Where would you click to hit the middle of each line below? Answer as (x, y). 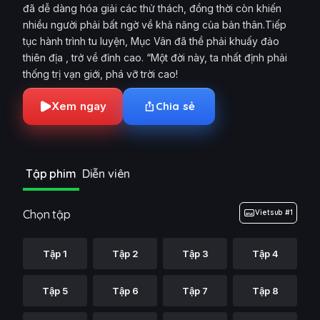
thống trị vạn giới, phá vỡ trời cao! (100, 74)
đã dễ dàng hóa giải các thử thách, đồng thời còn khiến (152, 8)
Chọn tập (47, 214)
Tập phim (51, 174)
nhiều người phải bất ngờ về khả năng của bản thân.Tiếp (155, 25)
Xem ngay (79, 106)
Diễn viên (106, 174)
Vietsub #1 (274, 212)
